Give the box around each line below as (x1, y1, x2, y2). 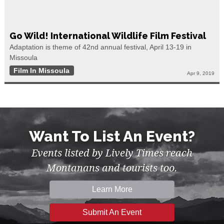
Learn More (91, 184, 132, 193)
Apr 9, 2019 (187, 70, 215, 76)
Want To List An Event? (29, 127, 195, 145)
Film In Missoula (13, 66, 70, 75)
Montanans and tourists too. (46, 161, 177, 174)
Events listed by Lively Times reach (31, 146, 192, 159)
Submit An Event (82, 207, 141, 216)
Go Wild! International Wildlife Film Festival (9, 30, 206, 41)
